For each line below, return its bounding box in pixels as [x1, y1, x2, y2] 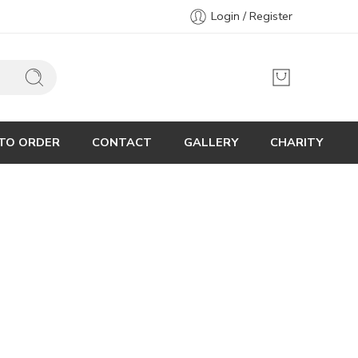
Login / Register [211, 8, 292, 24]
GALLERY [184, 134, 238, 150]
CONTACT [92, 134, 152, 150]
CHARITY [270, 134, 323, 150]
